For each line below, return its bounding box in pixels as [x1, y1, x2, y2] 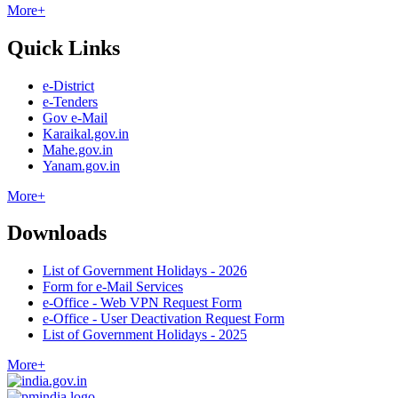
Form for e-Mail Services [43, 279, 183, 295]
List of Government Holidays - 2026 [43, 263, 247, 279]
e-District [43, 77, 94, 93]
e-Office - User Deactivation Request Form [43, 311, 284, 327]
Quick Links [7, 36, 120, 60]
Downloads [7, 221, 107, 245]
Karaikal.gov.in [43, 125, 129, 141]
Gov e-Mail [43, 109, 107, 125]
